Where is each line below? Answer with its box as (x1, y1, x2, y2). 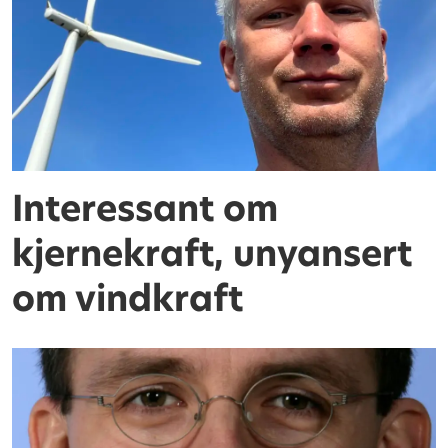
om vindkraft (12, 273, 244, 323)
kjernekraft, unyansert (12, 228, 413, 278)
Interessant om (12, 183, 279, 233)
